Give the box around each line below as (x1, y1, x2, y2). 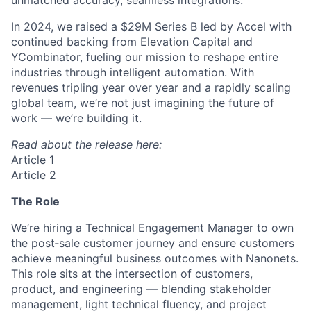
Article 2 (11, 167, 56, 182)
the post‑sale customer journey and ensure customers (11, 235, 294, 250)
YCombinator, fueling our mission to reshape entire (11, 49, 278, 64)
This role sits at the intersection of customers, (11, 266, 253, 280)
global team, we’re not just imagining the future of (11, 95, 274, 110)
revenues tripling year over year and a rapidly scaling (11, 80, 291, 94)
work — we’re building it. (11, 110, 142, 125)
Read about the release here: (11, 137, 162, 151)
